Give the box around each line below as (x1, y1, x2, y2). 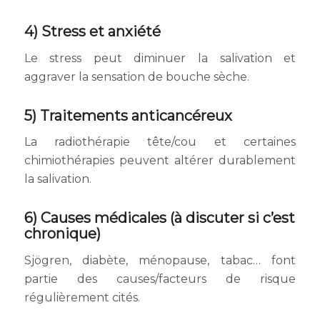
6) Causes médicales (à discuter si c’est (24, 209, 295, 227)
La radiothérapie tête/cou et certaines (24, 135, 296, 149)
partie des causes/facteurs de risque (24, 271, 296, 286)
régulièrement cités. (24, 290, 140, 304)
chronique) (24, 225, 101, 243)
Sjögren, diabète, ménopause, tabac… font (24, 253, 296, 267)
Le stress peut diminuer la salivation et (24, 51, 296, 65)
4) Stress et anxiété (24, 23, 161, 41)
